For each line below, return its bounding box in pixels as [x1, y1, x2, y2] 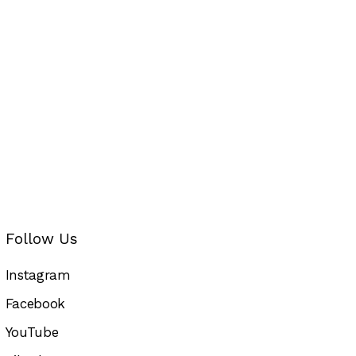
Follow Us [5, 229, 78, 248]
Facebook [5, 296, 66, 312]
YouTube [5, 324, 59, 341]
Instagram [5, 267, 71, 284]
